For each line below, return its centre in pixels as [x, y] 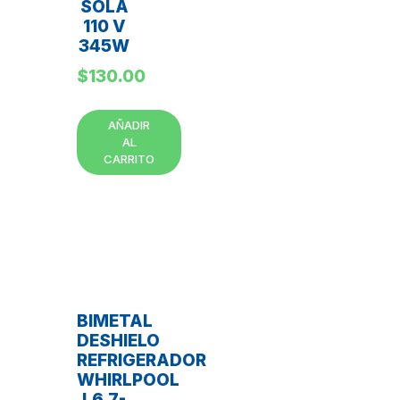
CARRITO [129, 158]
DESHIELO [118, 341]
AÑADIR [129, 125]
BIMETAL [115, 321]
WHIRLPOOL [128, 380]
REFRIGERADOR [142, 361]
